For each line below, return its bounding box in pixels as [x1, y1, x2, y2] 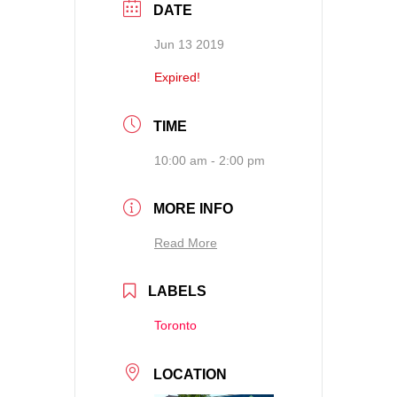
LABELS [148, 284, 206, 300]
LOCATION [153, 367, 227, 383]
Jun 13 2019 [154, 37, 224, 52]
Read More [154, 236, 217, 251]
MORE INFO [153, 201, 233, 217]
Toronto [154, 318, 197, 333]
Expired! [154, 70, 200, 85]
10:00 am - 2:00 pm [154, 152, 265, 167]
